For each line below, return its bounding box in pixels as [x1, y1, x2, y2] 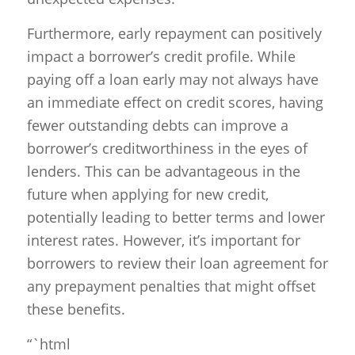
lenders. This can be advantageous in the [26, 162, 300, 181]
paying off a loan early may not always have [26, 70, 319, 90]
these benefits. [26, 300, 125, 319]
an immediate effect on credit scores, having [26, 93, 323, 113]
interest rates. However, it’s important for [26, 231, 300, 250]
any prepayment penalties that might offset [26, 277, 315, 296]
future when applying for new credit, [26, 185, 269, 204]
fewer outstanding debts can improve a [26, 116, 288, 136]
